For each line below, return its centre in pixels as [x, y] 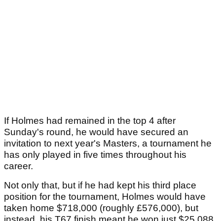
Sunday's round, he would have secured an [96, 132]
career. [18, 166]
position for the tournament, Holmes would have [105, 196]
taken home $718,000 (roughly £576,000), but [101, 208]
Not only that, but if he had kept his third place [100, 185]
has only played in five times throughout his [95, 154]
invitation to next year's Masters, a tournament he [108, 143]
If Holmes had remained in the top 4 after [90, 120]
